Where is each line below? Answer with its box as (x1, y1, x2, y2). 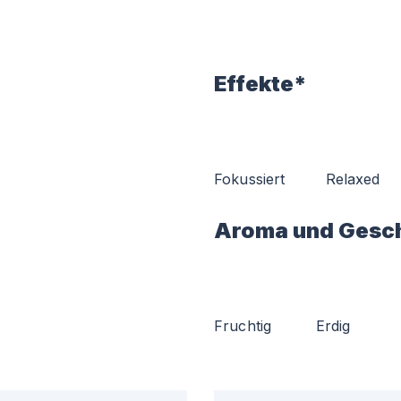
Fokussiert (214, 170, 286, 188)
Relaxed (325, 170, 380, 188)
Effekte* (214, 71, 307, 97)
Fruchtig (214, 317, 272, 335)
